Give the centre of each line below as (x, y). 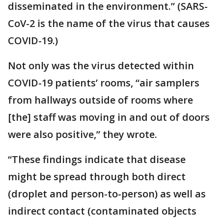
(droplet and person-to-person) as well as (107, 194)
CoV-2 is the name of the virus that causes (109, 24)
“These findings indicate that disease (97, 160)
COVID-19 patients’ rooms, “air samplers (104, 83)
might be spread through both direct (97, 177)
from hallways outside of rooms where (100, 100)
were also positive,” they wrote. (82, 135)
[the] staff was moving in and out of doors (109, 117)
